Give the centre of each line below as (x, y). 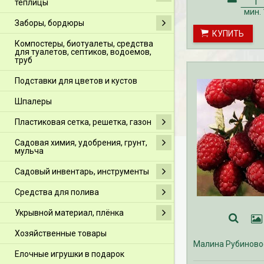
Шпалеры (33, 101)
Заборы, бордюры (49, 23)
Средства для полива (57, 192)
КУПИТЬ (228, 33)
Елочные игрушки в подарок (70, 254)
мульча (29, 151)
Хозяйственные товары (61, 233)
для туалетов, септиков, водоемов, (83, 52)
